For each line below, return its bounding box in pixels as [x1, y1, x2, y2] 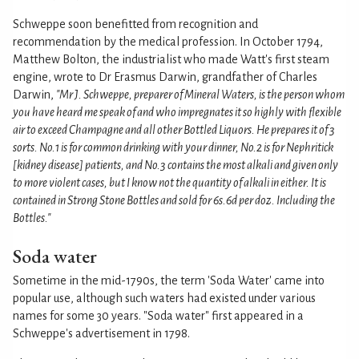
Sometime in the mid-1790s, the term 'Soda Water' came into [13, 273, 325, 287]
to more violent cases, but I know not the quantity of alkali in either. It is [13, 175, 326, 189]
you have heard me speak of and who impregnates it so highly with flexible [13, 105, 341, 119]
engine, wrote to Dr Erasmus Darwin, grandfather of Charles [13, 70, 317, 83]
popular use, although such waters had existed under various [13, 291, 316, 305]
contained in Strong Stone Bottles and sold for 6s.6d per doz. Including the [13, 193, 335, 207]
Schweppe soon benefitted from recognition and [13, 17, 258, 30]
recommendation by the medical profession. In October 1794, [13, 34, 323, 48]
